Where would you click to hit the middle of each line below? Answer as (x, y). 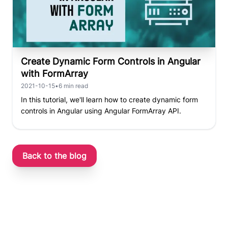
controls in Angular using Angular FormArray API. (101, 110)
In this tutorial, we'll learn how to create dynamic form (109, 99)
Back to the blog (54, 155)
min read (75, 85)
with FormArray (54, 73)
